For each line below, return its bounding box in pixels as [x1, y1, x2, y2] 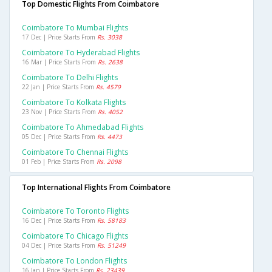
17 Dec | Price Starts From [22, 33, 97, 42]
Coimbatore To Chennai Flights [22, 147, 128, 158]
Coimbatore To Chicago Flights [22, 231, 128, 242]
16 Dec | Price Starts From [22, 216, 97, 225]
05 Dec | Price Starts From [22, 132, 97, 141]
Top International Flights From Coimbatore [22, 182, 171, 193]
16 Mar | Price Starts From [22, 58, 98, 67]
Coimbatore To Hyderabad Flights [22, 47, 140, 58]
